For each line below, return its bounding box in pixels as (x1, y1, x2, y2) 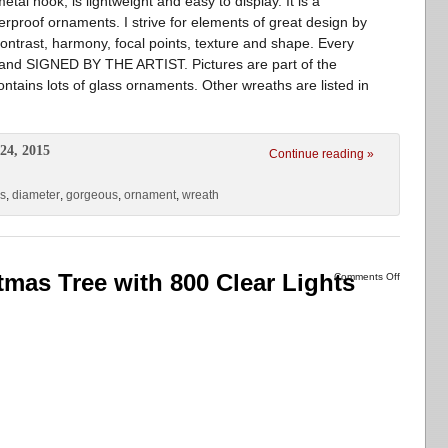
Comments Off (334, 271, 400, 282)
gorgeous (66, 188, 118, 202)
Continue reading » (269, 147, 374, 161)
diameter (12, 188, 60, 202)
